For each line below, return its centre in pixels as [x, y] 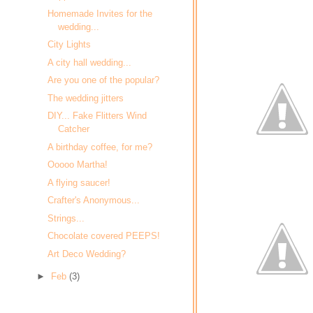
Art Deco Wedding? [87, 254]
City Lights [70, 45]
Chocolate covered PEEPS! [104, 236]
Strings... [66, 218]
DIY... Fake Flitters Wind [97, 116]
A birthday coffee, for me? [100, 147]
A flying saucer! [79, 182]
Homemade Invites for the [100, 13]
